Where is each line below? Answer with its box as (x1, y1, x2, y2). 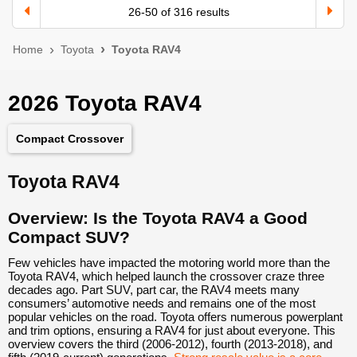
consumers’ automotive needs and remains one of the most (8, 296, 316, 310)
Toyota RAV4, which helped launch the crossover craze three (8, 269, 324, 283)
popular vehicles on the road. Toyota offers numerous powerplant (8, 309, 343, 324)
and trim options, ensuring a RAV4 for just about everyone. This (8, 323, 335, 337)
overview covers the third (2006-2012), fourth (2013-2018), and (8, 336, 332, 351)
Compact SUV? (8, 228, 130, 247)
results (192, 5, 229, 18)
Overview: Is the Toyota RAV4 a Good (8, 209, 308, 228)
